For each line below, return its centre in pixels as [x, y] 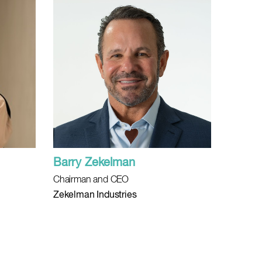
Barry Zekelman [94, 163]
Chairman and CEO [91, 180]
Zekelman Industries [95, 195]
